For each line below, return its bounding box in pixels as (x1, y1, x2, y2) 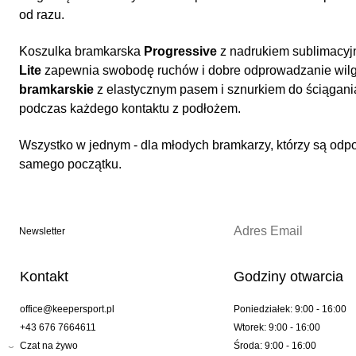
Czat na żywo (20, 340, 78, 352)
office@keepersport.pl (20, 304, 114, 315)
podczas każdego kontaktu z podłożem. (19, 102, 241, 116)
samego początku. (19, 157, 122, 172)
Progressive (144, 44, 217, 59)
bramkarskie (19, 83, 94, 97)
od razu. (19, 8, 64, 22)
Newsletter (19, 226, 65, 238)
